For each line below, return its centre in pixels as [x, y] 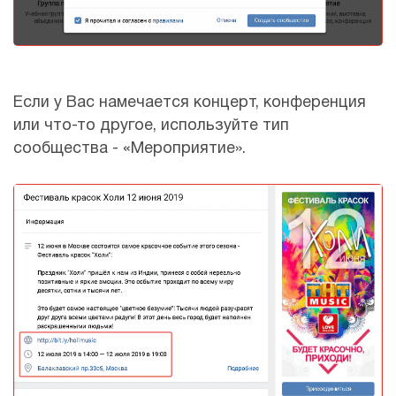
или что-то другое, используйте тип [151, 126]
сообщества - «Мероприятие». [129, 148]
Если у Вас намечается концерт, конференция [190, 103]
